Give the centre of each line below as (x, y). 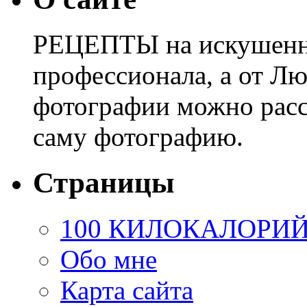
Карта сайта (127, 291)
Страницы (104, 183)
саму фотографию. (138, 137)
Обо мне (109, 260)
